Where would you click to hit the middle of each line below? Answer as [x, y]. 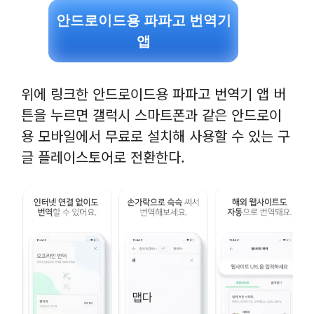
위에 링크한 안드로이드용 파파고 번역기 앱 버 [153, 94]
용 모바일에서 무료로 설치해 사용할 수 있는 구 [156, 136]
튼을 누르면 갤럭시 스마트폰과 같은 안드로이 [151, 115]
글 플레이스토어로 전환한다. [105, 157]
